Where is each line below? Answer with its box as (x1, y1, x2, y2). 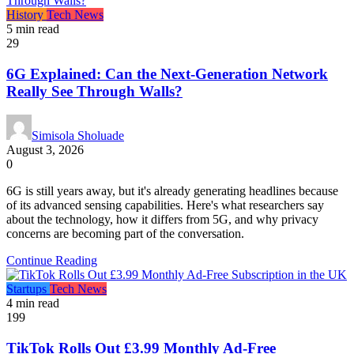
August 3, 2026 (6, 143, 84, 157)
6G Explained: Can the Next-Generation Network (6, 65, 328, 82)
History (6, 7, 47, 21)
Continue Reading (6, 254, 97, 268)
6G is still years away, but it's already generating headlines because (6, 184, 338, 198)
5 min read (6, 21, 59, 36)
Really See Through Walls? (6, 82, 183, 100)
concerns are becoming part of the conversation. (6, 227, 244, 241)
